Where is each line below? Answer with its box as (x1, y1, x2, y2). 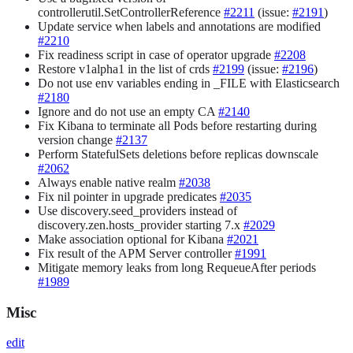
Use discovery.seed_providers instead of (38, 204, 237, 217)
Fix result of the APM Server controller (38, 247, 235, 260)
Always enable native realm (38, 176, 179, 189)
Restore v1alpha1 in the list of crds (38, 62, 213, 76)
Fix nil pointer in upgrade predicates (38, 190, 220, 203)
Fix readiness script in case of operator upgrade (38, 48, 274, 61)
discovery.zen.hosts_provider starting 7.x (38, 218, 243, 232)
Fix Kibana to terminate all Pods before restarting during (38, 119, 317, 132)
